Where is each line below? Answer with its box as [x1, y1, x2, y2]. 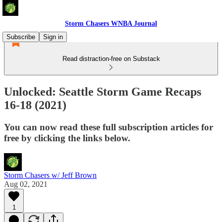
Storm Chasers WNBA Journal [65, 20, 157, 27]
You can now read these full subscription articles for [4, 121, 213, 132]
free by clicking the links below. [4, 132, 130, 143]
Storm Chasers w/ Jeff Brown [4, 170, 97, 179]
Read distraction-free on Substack [62, 55, 160, 62]
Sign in [43, 33, 63, 41]
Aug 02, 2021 [4, 179, 48, 188]
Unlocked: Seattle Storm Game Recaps [4, 85, 201, 98]
